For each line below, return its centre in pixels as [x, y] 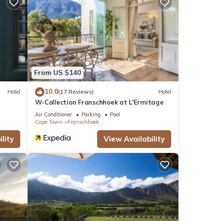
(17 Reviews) [76, 92]
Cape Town [49, 122]
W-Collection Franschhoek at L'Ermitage [99, 102]
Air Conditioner [53, 114]
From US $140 [57, 73]
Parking [91, 114]
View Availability [134, 139]
